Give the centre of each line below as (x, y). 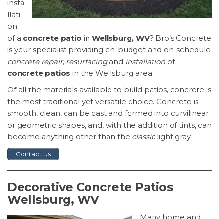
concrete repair (35, 62)
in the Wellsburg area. (112, 73)
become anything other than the (70, 137)
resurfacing (87, 62)
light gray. (174, 137)
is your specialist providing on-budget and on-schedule (109, 50)
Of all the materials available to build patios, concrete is (109, 90)
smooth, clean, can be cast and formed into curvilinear (108, 113)
